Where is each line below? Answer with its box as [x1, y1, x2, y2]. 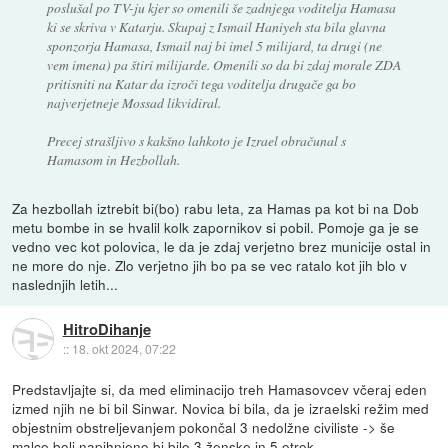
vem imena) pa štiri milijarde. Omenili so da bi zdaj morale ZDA [46, 54, 401, 74]
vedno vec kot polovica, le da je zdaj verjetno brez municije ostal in [12, 235, 432, 256]
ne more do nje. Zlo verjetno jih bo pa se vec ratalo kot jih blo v [12, 254, 408, 275]
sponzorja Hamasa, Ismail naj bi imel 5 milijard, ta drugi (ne [46, 35, 382, 55]
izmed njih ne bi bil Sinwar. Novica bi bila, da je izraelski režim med [12, 397, 430, 418]
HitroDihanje [62, 318, 151, 341]
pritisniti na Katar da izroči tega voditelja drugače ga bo [46, 73, 356, 93]
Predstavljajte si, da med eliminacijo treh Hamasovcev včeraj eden [12, 378, 428, 399]
